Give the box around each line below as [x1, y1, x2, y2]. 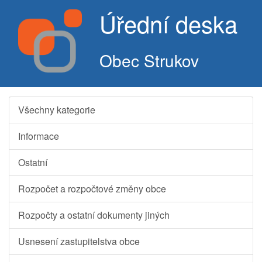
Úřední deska [99, 6, 237, 40]
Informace [18, 129, 59, 143]
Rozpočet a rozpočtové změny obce [18, 182, 166, 195]
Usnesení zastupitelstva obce [18, 235, 140, 248]
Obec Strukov [99, 49, 199, 72]
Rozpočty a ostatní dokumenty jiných [18, 208, 170, 222]
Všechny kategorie [18, 103, 95, 116]
